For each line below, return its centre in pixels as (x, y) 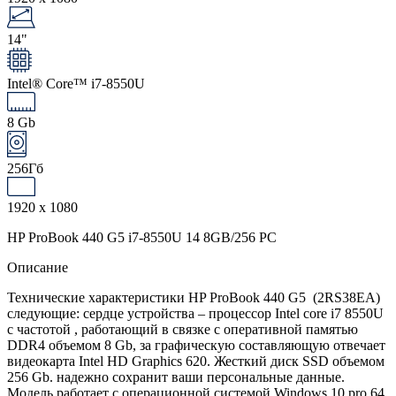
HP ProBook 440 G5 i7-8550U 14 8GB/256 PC (142, 237)
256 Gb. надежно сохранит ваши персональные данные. (176, 377)
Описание (38, 267)
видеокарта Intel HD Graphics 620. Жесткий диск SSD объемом (196, 361)
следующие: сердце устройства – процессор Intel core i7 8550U (195, 313)
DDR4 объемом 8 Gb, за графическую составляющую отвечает (196, 345)
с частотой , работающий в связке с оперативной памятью (183, 329)
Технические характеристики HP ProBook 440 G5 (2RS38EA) (194, 297)
